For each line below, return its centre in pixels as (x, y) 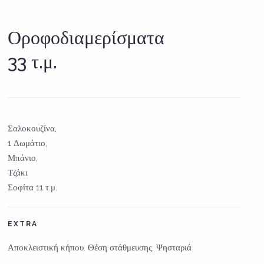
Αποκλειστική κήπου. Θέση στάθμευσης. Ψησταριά (100, 247)
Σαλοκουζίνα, (32, 128)
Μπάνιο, (23, 158)
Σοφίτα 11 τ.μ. (33, 187)
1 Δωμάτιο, (28, 143)
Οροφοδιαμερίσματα (86, 37)
